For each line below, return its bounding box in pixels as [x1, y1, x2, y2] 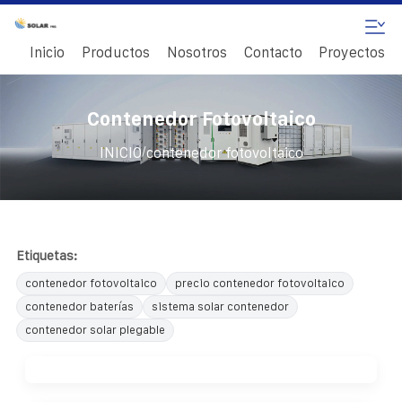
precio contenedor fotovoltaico [175, 275, 345, 290]
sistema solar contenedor [152, 299, 289, 313]
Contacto [243, 45, 302, 60]
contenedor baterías [25, 299, 134, 313]
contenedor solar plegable [25, 322, 165, 336]
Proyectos [319, 45, 386, 60]
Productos [82, 45, 150, 60]
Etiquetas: [16, 247, 77, 263]
